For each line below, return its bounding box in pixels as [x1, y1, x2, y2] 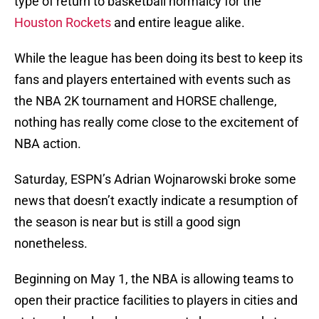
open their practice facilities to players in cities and [14, 293, 298, 308]
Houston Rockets [14, 15, 111, 31]
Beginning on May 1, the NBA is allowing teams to [14, 271, 293, 287]
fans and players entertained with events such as [14, 72, 291, 88]
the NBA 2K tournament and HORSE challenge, [14, 93, 277, 109]
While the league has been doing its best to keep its [14, 51, 303, 66]
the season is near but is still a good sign [14, 214, 241, 230]
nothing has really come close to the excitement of [14, 115, 298, 130]
